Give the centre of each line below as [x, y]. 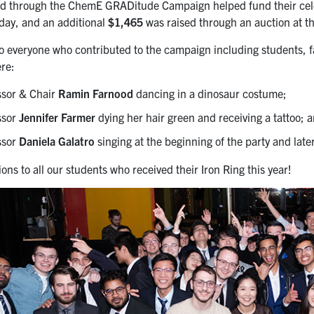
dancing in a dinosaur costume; [210, 93]
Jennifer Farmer [57, 117]
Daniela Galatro [57, 141]
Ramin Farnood [96, 93]
